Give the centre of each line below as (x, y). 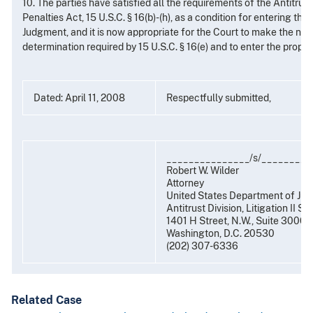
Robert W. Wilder (203, 171)
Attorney (185, 183)
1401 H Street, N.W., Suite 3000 (236, 221)
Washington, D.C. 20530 (220, 234)
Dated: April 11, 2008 (79, 98)
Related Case (46, 300)
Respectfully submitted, (219, 98)
